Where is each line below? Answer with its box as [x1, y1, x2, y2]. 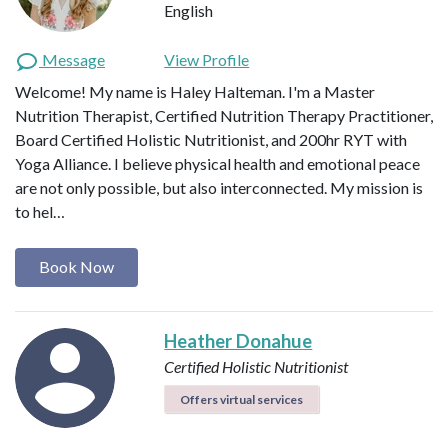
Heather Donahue [164, 329, 313, 352]
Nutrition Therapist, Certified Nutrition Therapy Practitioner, [15, 106, 433, 126]
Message [39, 50, 105, 70]
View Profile [164, 50, 250, 70]
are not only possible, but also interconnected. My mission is [15, 178, 423, 198]
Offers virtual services [180, 391, 304, 407]
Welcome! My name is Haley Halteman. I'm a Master [15, 82, 375, 102]
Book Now [39, 257, 114, 277]
